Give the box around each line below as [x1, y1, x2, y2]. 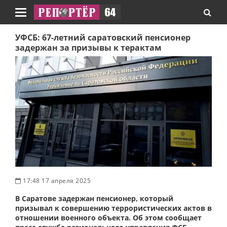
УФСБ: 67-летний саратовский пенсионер [15, 32, 191, 43]
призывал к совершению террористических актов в [15, 203, 212, 213]
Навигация [20, 12, 58, 22]
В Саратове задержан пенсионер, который [15, 194, 173, 204]
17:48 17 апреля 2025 [21, 176, 91, 185]
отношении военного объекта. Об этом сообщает [15, 213, 202, 223]
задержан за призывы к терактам [15, 42, 162, 53]
